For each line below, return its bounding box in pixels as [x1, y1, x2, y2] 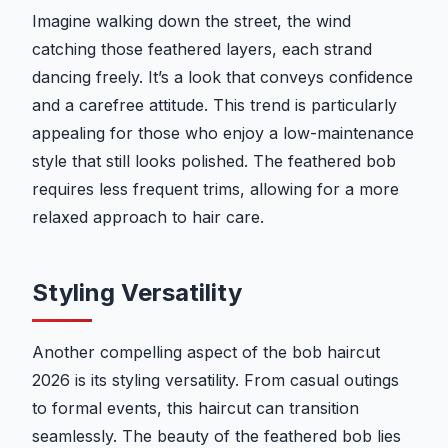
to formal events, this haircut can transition [32, 398, 359, 419]
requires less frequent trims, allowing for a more [32, 179, 399, 200]
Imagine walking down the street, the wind [32, 11, 351, 32]
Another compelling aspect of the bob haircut [32, 342, 380, 363]
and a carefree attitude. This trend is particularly [32, 95, 397, 116]
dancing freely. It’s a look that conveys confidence [32, 67, 413, 88]
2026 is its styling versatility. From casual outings [32, 370, 399, 391]
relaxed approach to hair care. [32, 207, 264, 228]
